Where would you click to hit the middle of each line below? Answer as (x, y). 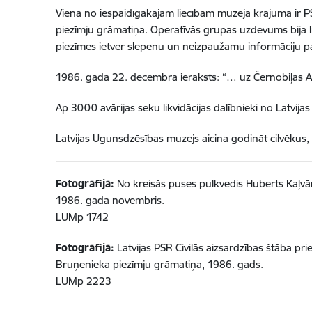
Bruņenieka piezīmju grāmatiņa (128, 265)
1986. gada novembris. (110, 201)
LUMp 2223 (83, 281)
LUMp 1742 (82, 217)
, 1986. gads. (232, 265)
